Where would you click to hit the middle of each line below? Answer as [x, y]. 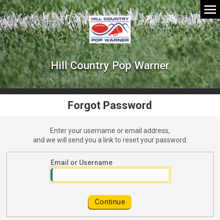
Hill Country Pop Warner [110, 65]
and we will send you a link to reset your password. [110, 140]
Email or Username [82, 163]
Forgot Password [110, 105]
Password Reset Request [53, 161]
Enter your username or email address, [110, 131]
